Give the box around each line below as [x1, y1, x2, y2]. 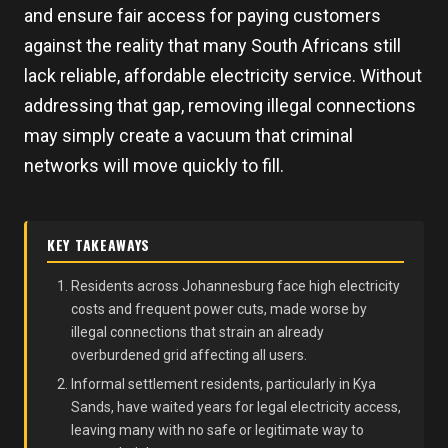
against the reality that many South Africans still [24, 35, 401, 56]
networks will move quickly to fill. [24, 155, 284, 176]
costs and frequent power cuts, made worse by [71, 301, 367, 317]
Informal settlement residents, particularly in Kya [71, 376, 376, 392]
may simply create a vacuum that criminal [24, 125, 353, 146]
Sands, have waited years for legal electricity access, [71, 399, 401, 415]
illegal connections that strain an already [71, 324, 324, 340]
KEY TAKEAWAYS [47, 234, 151, 255]
